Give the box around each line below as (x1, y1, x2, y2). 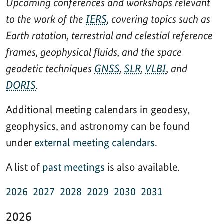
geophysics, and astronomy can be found (6, 119, 190, 132)
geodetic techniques (6, 61, 94, 75)
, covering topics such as (107, 12, 210, 25)
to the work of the (6, 12, 86, 25)
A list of (6, 160, 42, 173)
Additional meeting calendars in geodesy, (6, 102, 189, 116)
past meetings (42, 160, 105, 173)
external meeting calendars (34, 135, 155, 149)
